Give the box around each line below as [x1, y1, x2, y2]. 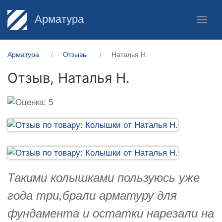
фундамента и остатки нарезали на [7, 206, 214, 220]
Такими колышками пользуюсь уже [7, 170, 200, 184]
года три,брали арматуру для [7, 188, 177, 202]
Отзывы [63, 51, 88, 58]
